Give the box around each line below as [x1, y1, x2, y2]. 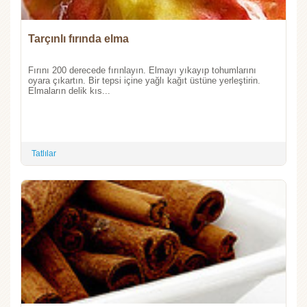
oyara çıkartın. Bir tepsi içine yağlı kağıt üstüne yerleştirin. [28, 75, 260, 86]
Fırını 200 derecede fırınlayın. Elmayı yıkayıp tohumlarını [28, 64, 256, 75]
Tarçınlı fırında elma [28, 32, 129, 45]
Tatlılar [32, 148, 56, 158]
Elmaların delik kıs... [28, 85, 110, 96]
